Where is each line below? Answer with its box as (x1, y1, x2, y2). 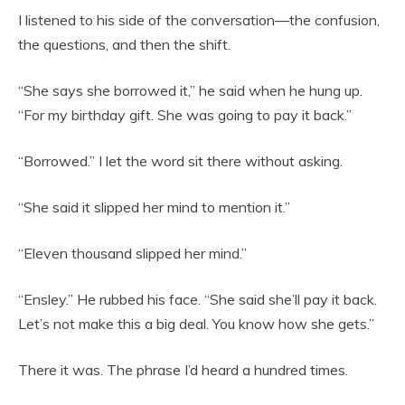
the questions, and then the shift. (18, 35, 231, 54)
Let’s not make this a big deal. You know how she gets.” (18, 315, 374, 334)
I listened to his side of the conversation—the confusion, (18, 11, 380, 30)
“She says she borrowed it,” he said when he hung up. (18, 81, 363, 100)
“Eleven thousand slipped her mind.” (18, 244, 247, 263)
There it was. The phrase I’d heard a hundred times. (18, 361, 348, 380)
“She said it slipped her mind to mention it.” (18, 198, 290, 217)
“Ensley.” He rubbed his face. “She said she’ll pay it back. (18, 290, 377, 309)
